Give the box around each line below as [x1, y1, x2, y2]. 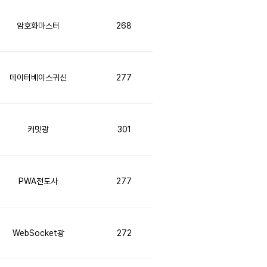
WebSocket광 [12, 228, 64, 238]
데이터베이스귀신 [10, 73, 67, 82]
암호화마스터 [17, 21, 60, 30]
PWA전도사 [18, 176, 58, 186]
